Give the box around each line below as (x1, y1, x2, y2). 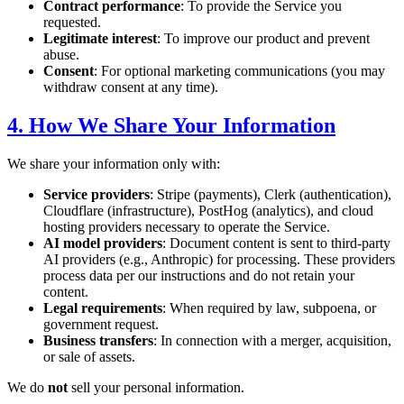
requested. (43, 14, 101, 30)
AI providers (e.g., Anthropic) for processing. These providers (43, 251, 395, 267)
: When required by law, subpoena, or (162, 299, 376, 316)
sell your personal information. (68, 379, 244, 395)
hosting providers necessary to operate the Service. (43, 218, 330, 234)
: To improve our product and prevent (157, 30, 370, 46)
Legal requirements (43, 299, 162, 316)
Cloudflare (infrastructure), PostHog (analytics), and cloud (43, 202, 373, 218)
